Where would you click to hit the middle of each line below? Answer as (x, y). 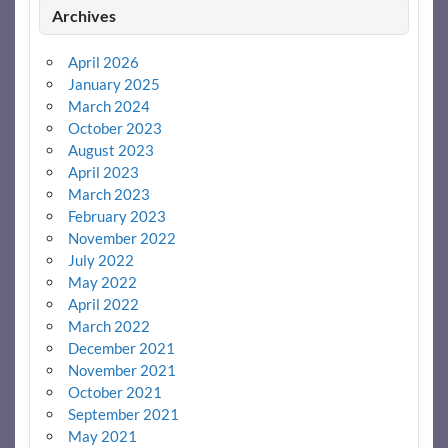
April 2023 (103, 171)
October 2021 (114, 391)
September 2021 (123, 413)
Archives (84, 15)
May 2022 (102, 281)
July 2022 (100, 259)
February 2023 (116, 215)
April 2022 (103, 303)
